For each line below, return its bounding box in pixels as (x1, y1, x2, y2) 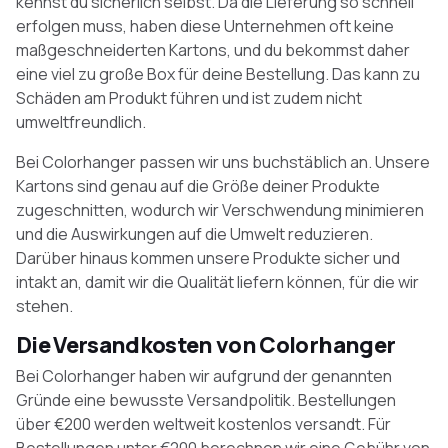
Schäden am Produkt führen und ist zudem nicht (16, 87, 362, 109)
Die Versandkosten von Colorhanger (16, 330, 396, 360)
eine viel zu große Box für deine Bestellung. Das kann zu (16, 63, 420, 85)
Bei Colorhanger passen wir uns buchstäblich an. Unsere (16, 151, 430, 173)
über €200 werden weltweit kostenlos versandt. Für (16, 413, 391, 435)
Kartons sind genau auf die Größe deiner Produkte (16, 175, 380, 197)
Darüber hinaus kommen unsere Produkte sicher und (16, 247, 400, 269)
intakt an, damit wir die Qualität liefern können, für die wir (16, 271, 419, 293)
